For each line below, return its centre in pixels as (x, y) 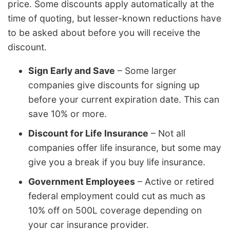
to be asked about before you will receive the (104, 33)
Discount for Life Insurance (88, 133)
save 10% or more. (68, 113)
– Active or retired (175, 181)
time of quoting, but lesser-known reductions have (114, 18)
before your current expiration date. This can (124, 99)
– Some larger (146, 70)
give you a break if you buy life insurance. (117, 162)
